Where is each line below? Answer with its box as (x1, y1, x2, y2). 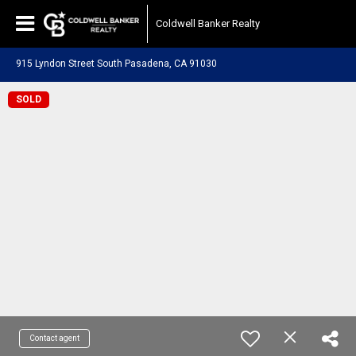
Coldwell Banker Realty (156, 17, 260, 29)
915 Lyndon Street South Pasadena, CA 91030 (16, 58, 217, 69)
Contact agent (29, 334, 79, 342)
